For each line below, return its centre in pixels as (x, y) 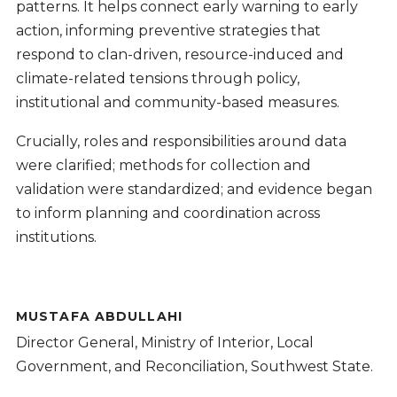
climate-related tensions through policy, (157, 78)
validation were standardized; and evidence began (194, 190)
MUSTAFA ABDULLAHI (99, 317)
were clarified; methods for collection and (163, 166)
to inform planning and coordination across (167, 214)
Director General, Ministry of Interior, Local (164, 342)
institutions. (56, 237)
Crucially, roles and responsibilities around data (181, 142)
